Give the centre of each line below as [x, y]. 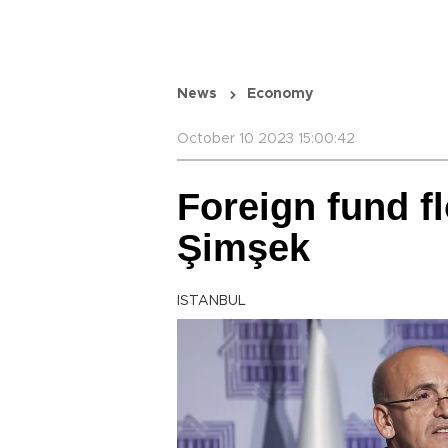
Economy [280, 94]
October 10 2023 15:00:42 [266, 139]
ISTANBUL [211, 301]
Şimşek [243, 248]
